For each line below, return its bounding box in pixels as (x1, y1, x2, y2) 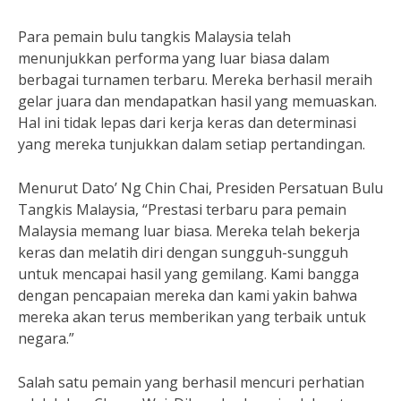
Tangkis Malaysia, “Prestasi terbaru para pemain (18, 200, 346, 219)
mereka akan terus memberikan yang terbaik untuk (18, 307, 366, 327)
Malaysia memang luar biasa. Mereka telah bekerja (18, 221, 360, 241)
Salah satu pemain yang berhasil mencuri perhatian (18, 372, 364, 392)
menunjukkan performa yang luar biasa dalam (18, 48, 329, 68)
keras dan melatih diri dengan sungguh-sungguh (18, 243, 348, 262)
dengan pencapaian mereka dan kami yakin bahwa (18, 286, 357, 305)
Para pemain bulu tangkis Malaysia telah (18, 27, 291, 47)
